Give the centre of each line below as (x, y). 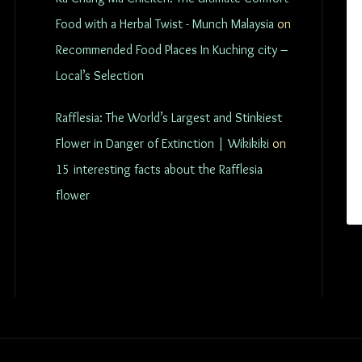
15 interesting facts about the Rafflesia (159, 169)
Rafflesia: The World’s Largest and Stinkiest (169, 118)
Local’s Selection (100, 76)
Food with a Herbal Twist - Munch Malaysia (165, 24)
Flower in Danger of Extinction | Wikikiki (162, 143)
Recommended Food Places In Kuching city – (172, 50)
